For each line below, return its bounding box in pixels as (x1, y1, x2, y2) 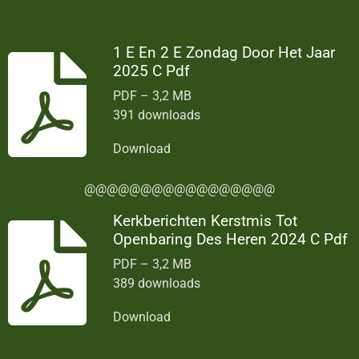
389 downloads (113, 275, 201, 291)
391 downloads (113, 107, 201, 123)
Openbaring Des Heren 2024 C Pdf (113, 229, 349, 248)
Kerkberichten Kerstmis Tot (113, 211, 298, 230)
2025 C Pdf (113, 61, 191, 80)
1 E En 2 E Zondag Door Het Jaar (113, 42, 336, 62)
